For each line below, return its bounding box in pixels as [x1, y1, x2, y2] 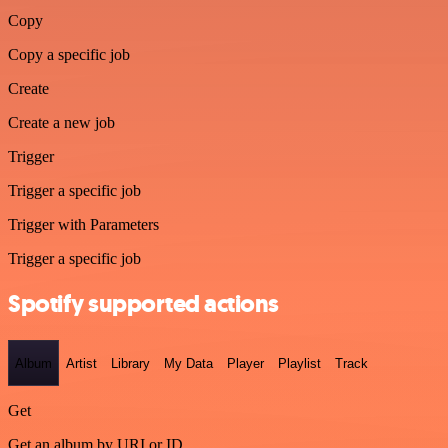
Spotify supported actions [8, 288, 279, 321]
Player [227, 355, 264, 371]
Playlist [278, 355, 321, 371]
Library [111, 355, 150, 371]
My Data [164, 355, 213, 371]
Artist [66, 355, 97, 371]
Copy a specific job [8, 46, 130, 64]
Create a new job [8, 114, 115, 132]
